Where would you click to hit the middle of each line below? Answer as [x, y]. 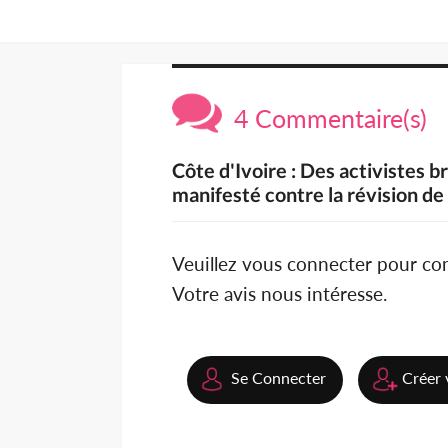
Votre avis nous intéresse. [279, 294]
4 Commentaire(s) [324, 118]
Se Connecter [278, 378]
